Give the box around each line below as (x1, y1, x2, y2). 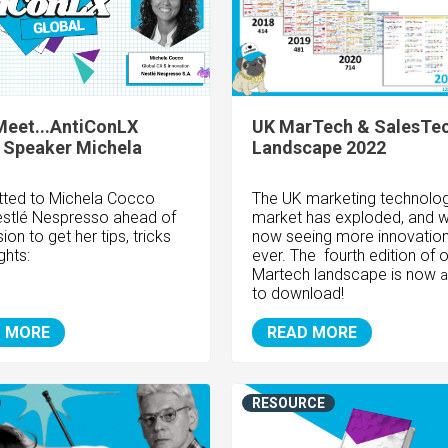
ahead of (109, 208, 176, 228)
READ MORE (266, 323, 357, 343)
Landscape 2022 (251, 137, 386, 159)
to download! (251, 284, 348, 304)
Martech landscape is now (251, 265, 440, 285)
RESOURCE (251, 395, 325, 412)
